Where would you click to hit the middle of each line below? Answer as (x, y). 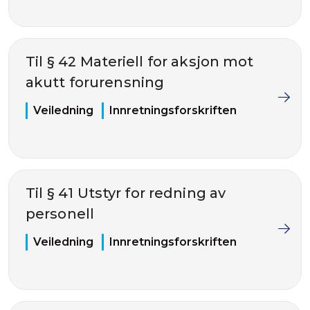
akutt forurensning (95, 82)
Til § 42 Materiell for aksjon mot (140, 62)
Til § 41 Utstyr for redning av (126, 193)
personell (60, 214)
